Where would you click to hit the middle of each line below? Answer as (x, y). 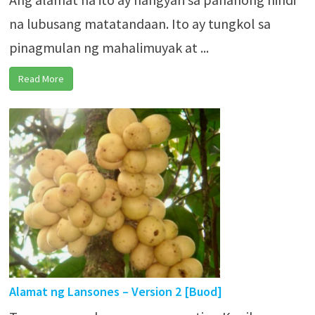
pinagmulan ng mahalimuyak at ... (109, 47)
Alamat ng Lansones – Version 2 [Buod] (115, 291)
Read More (41, 79)
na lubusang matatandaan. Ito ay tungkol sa (140, 24)
